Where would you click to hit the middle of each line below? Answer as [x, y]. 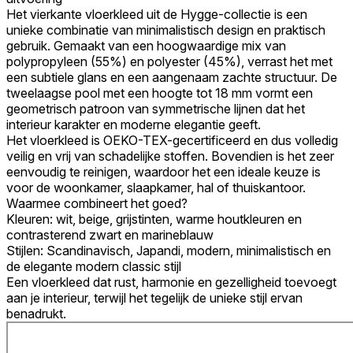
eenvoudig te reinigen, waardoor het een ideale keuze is [163, 171]
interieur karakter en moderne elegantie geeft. [134, 124]
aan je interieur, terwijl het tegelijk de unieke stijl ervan [154, 297]
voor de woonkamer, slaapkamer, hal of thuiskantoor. [156, 187]
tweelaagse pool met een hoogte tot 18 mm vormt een [160, 93]
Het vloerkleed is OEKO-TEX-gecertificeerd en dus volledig [172, 140]
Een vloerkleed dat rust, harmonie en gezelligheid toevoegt [171, 282]
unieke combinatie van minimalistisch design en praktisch [166, 30]
